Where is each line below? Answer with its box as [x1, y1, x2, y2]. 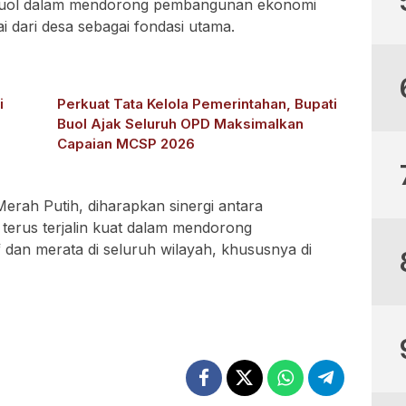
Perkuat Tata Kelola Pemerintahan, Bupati [57, 94, 338, 112]
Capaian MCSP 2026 [57, 134, 196, 152]
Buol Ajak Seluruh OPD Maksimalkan [57, 114, 304, 132]
